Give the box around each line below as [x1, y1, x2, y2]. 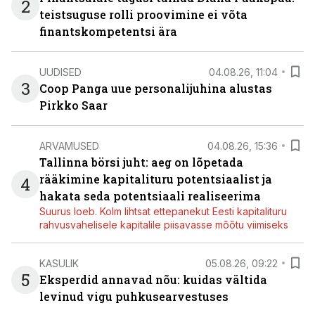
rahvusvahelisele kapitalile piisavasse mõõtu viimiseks [39, 219, 288, 231]
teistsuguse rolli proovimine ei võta [39, 7, 247, 22]
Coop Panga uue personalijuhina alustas [39, 81, 272, 96]
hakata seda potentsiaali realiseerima [39, 188, 261, 203]
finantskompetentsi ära [39, 24, 177, 39]
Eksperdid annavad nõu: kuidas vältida [39, 272, 267, 287]
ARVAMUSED [39, 139, 99, 152]
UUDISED [39, 65, 82, 78]
